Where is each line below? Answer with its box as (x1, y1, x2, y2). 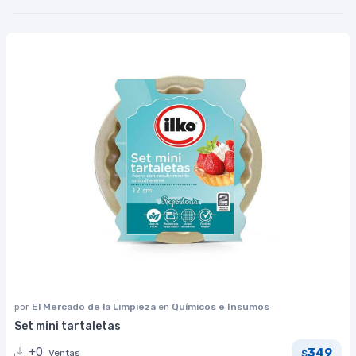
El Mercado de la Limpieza (32, 301, 158, 313)
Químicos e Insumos (172, 301, 269, 313)
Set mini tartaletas (14, 319, 121, 334)
